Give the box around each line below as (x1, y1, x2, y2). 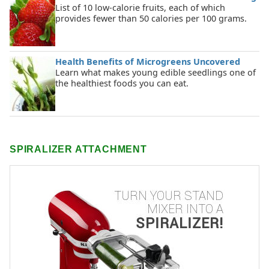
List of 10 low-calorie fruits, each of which (55, 2, 225, 14)
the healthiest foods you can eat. (55, 77, 189, 89)
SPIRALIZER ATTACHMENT (10, 144, 147, 155)
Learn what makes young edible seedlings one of (55, 67, 256, 79)
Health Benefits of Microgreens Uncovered (55, 56, 240, 68)
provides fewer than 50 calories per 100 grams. (55, 13, 247, 25)
